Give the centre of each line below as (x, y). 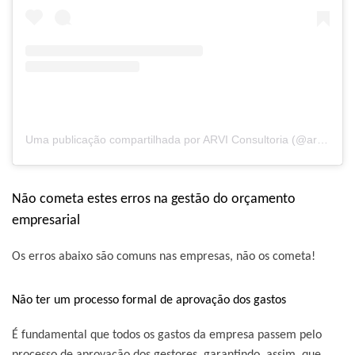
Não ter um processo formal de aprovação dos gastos (149, 300)
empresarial (46, 220)
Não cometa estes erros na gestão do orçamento (154, 199)
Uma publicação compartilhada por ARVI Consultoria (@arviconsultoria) (323, 139)
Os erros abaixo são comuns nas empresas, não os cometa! (164, 256)
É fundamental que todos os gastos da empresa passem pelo (167, 335)
